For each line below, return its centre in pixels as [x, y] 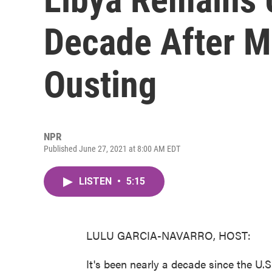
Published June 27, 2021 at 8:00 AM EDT [112, 149]
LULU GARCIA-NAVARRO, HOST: [168, 235]
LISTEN [97, 181]
